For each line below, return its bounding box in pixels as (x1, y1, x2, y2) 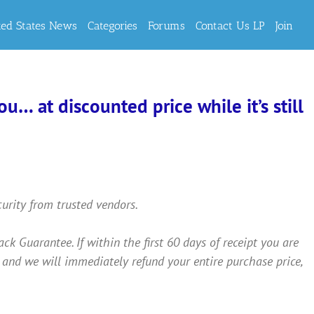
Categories (88, 19, 137, 32)
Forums (148, 19, 185, 32)
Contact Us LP (196, 19, 265, 32)
